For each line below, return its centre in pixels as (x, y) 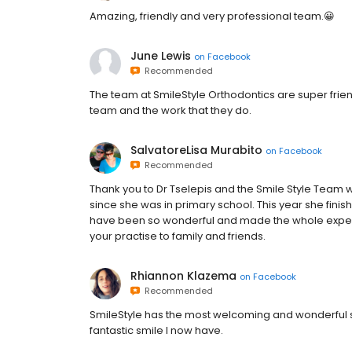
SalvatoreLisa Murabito (196, 150)
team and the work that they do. (170, 111)
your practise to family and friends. (178, 236)
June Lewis (161, 56)
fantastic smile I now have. (156, 331)
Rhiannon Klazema (183, 276)
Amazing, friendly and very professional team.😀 (212, 16)
